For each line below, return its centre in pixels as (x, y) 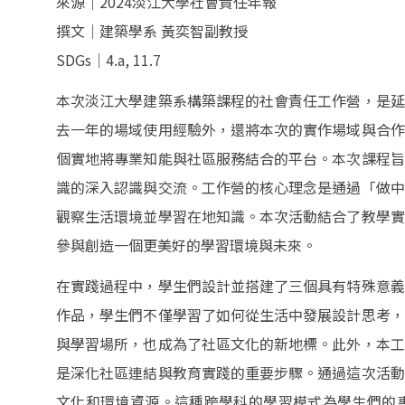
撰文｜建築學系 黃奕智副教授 (152, 31)
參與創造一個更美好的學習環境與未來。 (186, 245)
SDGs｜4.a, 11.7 (108, 60)
